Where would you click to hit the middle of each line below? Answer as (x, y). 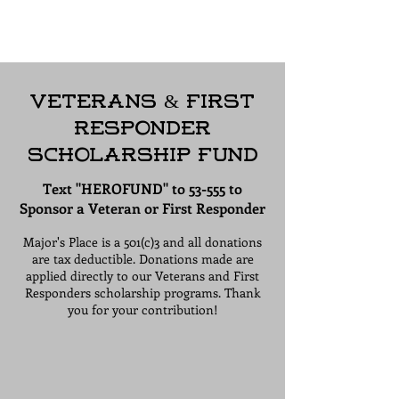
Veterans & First (142, 103)
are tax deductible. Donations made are (142, 259)
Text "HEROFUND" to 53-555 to (142, 188)
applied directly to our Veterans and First (142, 276)
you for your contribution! (142, 309)
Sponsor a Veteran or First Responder (142, 208)
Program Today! (142, 18)
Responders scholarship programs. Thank (142, 293)
